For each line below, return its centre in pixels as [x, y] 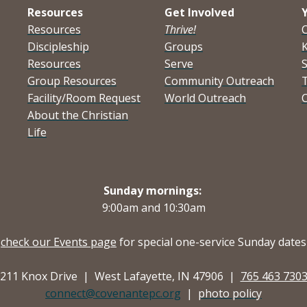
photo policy [230, 293]
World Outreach [205, 98]
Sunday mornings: [152, 190]
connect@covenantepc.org [113, 293]
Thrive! [180, 29]
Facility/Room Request [84, 98]
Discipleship [58, 46]
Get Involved [199, 12]
